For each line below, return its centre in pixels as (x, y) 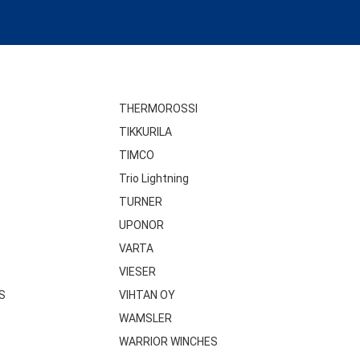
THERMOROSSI (158, 109)
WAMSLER (145, 319)
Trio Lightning (153, 179)
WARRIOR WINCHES (168, 342)
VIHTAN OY (147, 295)
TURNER (140, 202)
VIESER (137, 272)
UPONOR (141, 225)
